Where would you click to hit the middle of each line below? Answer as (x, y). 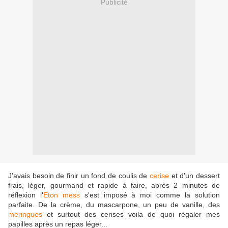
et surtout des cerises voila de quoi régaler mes (131, 215)
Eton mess (61, 195)
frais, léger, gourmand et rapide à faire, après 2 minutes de (114, 186)
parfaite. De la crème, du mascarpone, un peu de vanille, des (114, 205)
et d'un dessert (194, 176)
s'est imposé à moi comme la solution (150, 195)
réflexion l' (26, 195)
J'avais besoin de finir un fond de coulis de (79, 176)
